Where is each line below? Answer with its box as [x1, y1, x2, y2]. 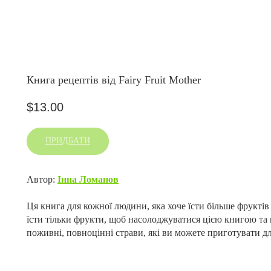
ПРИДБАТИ [45, 136, 90, 146]
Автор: [27, 174, 57, 185]
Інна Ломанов [57, 174, 119, 185]
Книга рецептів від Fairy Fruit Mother [27, 74, 201, 86]
